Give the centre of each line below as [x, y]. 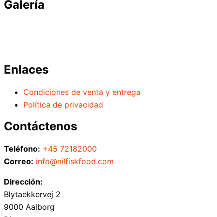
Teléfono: [22, 149]
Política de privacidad [63, 104]
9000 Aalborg [29, 207]
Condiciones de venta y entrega [82, 92]
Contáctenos [40, 126]
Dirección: [23, 182]
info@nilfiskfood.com [75, 162]
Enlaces [26, 69]
